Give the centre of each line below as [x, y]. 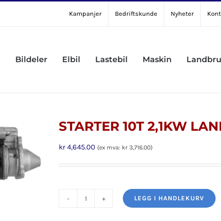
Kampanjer [85, 14]
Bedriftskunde [136, 14]
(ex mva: [110, 147]
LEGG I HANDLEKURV [169, 198]
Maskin [157, 59]
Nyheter [182, 14]
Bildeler [31, 59]
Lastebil [111, 59]
